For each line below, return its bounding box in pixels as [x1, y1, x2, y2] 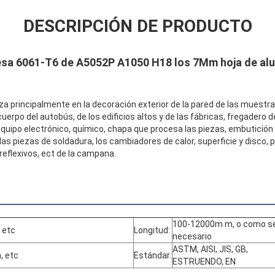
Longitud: [134, 225, 170, 236]
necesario [172, 231, 212, 242]
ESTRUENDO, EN [172, 257, 236, 267]
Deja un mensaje [2, 150, 77, 162]
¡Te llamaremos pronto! [80, 150, 188, 162]
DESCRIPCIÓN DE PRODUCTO [23, 16, 252, 37]
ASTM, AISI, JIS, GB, [172, 244, 248, 255]
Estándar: [134, 250, 172, 261]
